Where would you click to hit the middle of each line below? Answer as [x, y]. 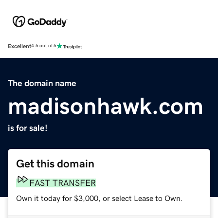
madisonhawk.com [106, 105]
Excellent [19, 46]
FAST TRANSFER [63, 183]
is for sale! [28, 128]
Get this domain [55, 163]
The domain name [42, 83]
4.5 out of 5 [44, 46]
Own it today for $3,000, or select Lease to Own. [100, 198]
